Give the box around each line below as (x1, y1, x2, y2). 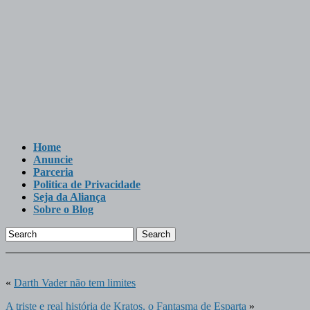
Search (142, 229, 170, 239)
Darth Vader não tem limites (14, 277, 136, 289)
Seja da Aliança (33, 191, 106, 203)
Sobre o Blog (33, 203, 93, 215)
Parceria (33, 166, 73, 178)
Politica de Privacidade (33, 179, 140, 190)
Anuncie (33, 154, 73, 165)
